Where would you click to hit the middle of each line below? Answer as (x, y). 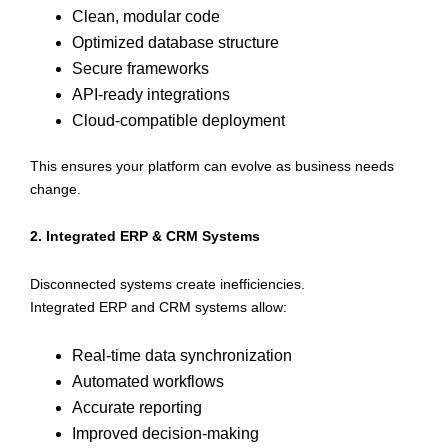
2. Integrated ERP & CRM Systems (145, 236)
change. (55, 188)
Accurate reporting (137, 408)
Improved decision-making (165, 434)
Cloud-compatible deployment (178, 120)
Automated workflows (148, 382)
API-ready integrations (151, 94)
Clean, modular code (146, 16)
